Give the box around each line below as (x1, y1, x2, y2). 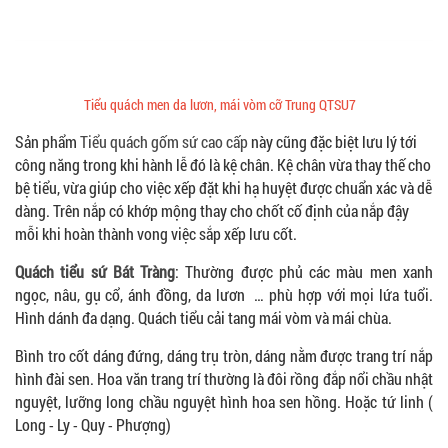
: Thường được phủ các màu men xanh (175, 260, 434, 282)
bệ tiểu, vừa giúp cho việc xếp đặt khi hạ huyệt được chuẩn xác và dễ (15, 176, 432, 198)
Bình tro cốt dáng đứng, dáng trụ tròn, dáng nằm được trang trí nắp (15, 344, 433, 366)
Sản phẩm (15, 130, 80, 152)
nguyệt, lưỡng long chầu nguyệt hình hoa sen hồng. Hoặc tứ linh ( (15, 390, 433, 412)
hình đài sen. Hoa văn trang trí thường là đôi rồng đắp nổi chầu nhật (15, 367, 433, 389)
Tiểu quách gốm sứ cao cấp (80, 130, 248, 152)
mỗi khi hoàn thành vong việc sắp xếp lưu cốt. (15, 222, 297, 244)
